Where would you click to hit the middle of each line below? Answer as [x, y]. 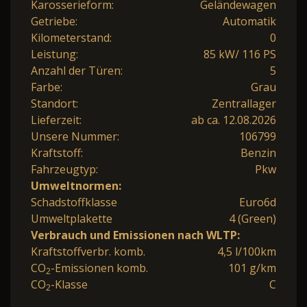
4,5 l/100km [247, 252]
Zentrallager [244, 104]
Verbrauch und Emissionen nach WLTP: [135, 235]
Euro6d [258, 202]
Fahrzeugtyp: [64, 170]
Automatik [249, 22]
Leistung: [54, 54]
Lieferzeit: [56, 120]
